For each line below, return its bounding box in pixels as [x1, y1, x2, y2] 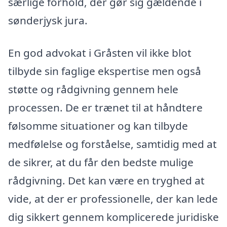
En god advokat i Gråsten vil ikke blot [8, 45, 192, 60]
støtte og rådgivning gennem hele [8, 82, 178, 96]
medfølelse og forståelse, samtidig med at [8, 136, 217, 151]
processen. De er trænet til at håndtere [8, 100, 203, 115]
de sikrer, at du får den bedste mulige [8, 155, 194, 169]
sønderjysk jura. [8, 13, 88, 28]
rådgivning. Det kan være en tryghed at [8, 173, 205, 187]
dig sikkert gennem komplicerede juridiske [8, 209, 219, 224]
